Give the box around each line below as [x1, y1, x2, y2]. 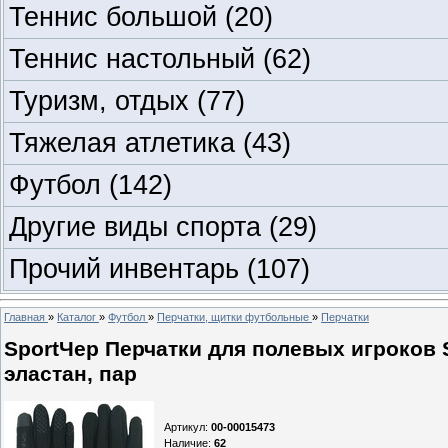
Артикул [164, 421, 205, 434]
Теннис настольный [9, 43, 263, 74]
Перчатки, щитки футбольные [157, 310, 309, 323]
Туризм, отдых [9, 85, 197, 116]
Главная [4, 310, 45, 323]
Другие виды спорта [9, 211, 269, 242]
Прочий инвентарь [9, 253, 247, 284]
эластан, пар [4, 361, 137, 386]
